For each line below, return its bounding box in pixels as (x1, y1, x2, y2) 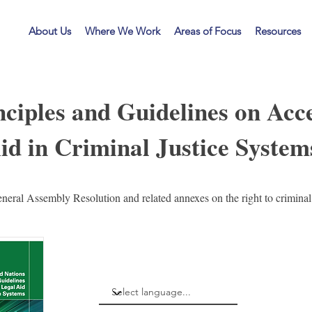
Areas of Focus (174, 24, 241, 38)
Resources (255, 24, 301, 38)
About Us (29, 24, 71, 38)
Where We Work (85, 24, 160, 38)
